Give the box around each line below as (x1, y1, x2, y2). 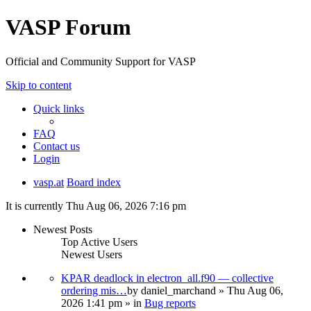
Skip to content (6, 78, 72, 91)
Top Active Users (61, 235, 137, 248)
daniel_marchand (141, 284, 216, 296)
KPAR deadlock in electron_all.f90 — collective (61, 271, 274, 284)
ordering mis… (61, 284, 127, 296)
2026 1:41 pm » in (61, 296, 144, 309)
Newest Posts (33, 223, 92, 235)
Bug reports (144, 296, 196, 309)
